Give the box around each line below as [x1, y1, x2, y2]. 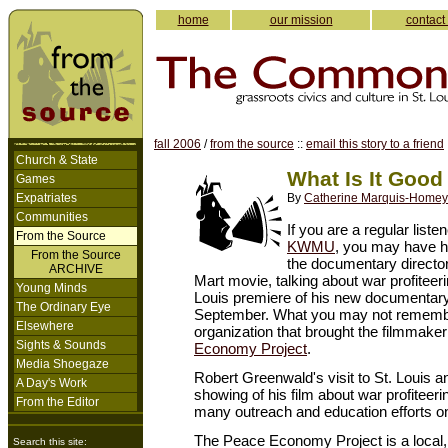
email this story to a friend [306, 137, 444, 151]
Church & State [16, 153, 98, 167]
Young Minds [16, 281, 87, 295]
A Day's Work [16, 376, 87, 390]
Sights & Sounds [16, 338, 106, 352]
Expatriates [16, 191, 77, 205]
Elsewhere [16, 319, 74, 333]
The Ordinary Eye [16, 300, 111, 314]
